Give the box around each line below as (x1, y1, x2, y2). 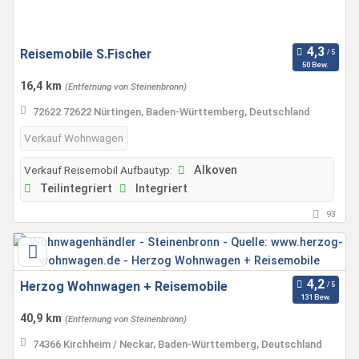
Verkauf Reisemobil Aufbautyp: (24, 163, 172, 177)
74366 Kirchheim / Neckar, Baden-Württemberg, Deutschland (32, 337, 322, 350)
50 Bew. (302, 59, 329, 69)
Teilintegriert (36, 182, 112, 196)
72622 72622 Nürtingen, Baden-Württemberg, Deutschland (32, 105, 310, 118)
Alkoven (190, 163, 237, 178)
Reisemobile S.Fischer (20, 46, 151, 63)
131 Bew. (300, 292, 331, 302)
